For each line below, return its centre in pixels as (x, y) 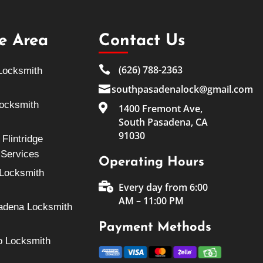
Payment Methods (155, 228)
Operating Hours (151, 163)
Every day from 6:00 (163, 188)
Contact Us (142, 41)
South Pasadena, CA (163, 122)
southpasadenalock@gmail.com (182, 90)
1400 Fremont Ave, (161, 109)
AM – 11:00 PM (151, 201)
